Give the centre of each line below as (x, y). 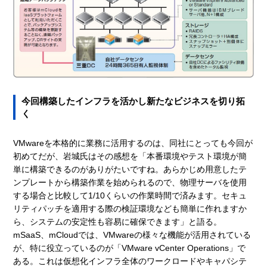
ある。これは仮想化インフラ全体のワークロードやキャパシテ (130, 261)
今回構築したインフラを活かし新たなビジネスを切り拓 (133, 101)
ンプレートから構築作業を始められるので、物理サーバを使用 (130, 182)
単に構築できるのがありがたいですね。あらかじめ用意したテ (130, 169)
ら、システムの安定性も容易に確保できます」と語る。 (122, 221)
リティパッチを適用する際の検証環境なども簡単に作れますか (130, 208)
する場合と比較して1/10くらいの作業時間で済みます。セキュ (130, 195)
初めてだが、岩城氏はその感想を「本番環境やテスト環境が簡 (130, 156)
